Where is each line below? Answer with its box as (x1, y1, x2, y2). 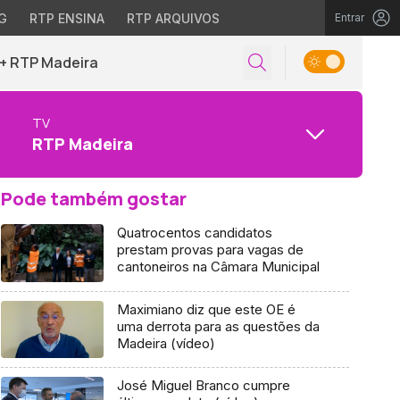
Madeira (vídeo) (116, 334, 215, 352)
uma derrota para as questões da (116, 317, 320, 335)
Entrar (335, 11, 364, 24)
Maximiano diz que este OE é (116, 300, 296, 318)
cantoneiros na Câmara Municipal (116, 258, 320, 275)
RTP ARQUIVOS (126, 11, 220, 26)
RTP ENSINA (29, 11, 104, 26)
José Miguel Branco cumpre (116, 377, 290, 395)
